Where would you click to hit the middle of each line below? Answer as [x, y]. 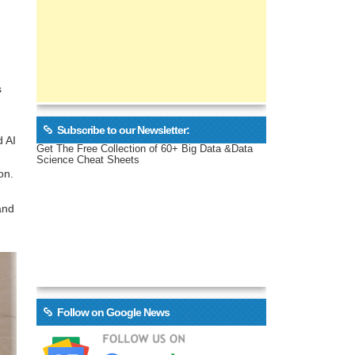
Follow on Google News [113, 313]
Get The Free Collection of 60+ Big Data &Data [145, 149]
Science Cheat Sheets [88, 160]
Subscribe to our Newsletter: [123, 130]
